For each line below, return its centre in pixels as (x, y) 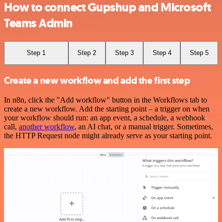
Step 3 (124, 53)
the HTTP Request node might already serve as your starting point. (108, 136)
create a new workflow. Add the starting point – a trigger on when (107, 109)
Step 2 (87, 53)
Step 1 (36, 53)
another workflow (47, 127)
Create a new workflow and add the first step (97, 80)
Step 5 (199, 53)
